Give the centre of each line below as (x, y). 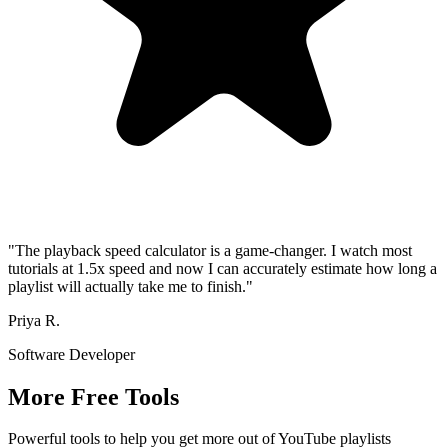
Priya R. (34, 320)
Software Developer (71, 354)
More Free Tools (93, 396)
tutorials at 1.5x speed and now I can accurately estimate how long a (222, 268)
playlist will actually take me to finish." (130, 286)
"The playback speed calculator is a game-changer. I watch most (210, 250)
